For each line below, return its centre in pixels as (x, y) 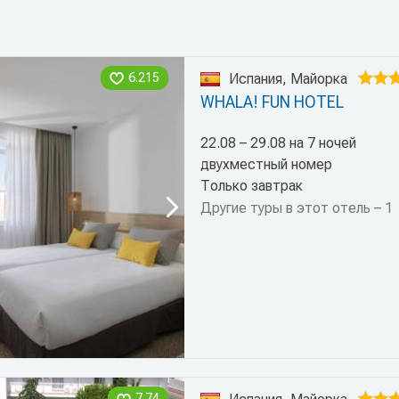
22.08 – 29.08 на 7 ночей (278, 143)
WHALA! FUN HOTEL (272, 102)
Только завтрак (251, 186)
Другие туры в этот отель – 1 (296, 208)
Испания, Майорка (288, 79)
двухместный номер (266, 164)
